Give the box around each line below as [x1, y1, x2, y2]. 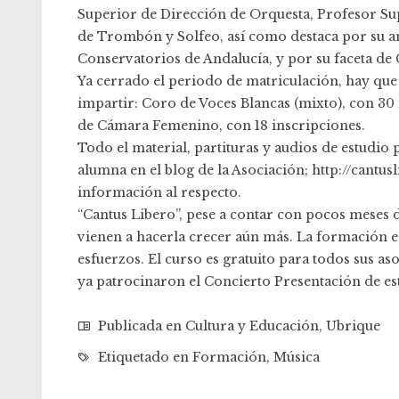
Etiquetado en [94, 349, 192, 365]
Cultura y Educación [185, 318, 319, 334]
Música [273, 349, 320, 365]
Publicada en [94, 318, 185, 334]
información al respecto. [77, 184, 241, 200]
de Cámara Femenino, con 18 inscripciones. [77, 118, 365, 134]
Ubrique [326, 318, 380, 334]
